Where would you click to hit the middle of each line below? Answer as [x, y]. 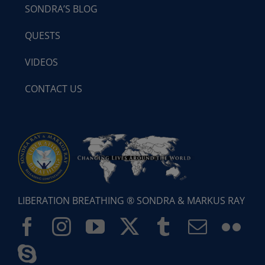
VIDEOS [41, 62]
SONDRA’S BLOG [61, 9]
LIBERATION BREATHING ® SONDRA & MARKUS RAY [131, 201]
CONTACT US [54, 88]
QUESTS [43, 35]
